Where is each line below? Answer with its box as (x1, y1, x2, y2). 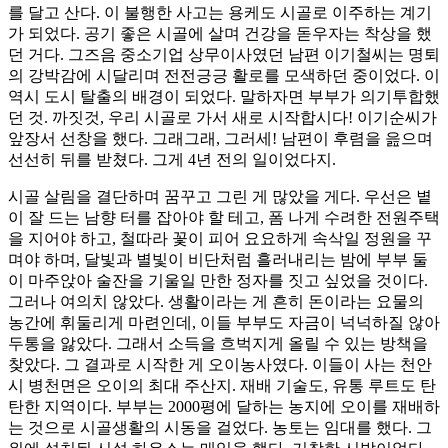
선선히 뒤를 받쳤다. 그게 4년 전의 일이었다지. (8, 151, 336, 169)
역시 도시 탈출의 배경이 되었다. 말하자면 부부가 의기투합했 (8, 88, 440, 106)
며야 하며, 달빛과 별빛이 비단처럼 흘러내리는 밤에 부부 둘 (8, 251, 428, 269)
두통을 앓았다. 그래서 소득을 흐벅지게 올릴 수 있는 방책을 (8, 335, 428, 353)
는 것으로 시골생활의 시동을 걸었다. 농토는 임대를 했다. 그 (8, 419, 432, 437)
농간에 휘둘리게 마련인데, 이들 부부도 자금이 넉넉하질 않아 (8, 314, 440, 332)
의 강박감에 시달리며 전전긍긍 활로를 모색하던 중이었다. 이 (8, 67, 440, 85)
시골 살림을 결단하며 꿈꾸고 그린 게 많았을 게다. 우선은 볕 (8, 188, 432, 206)
